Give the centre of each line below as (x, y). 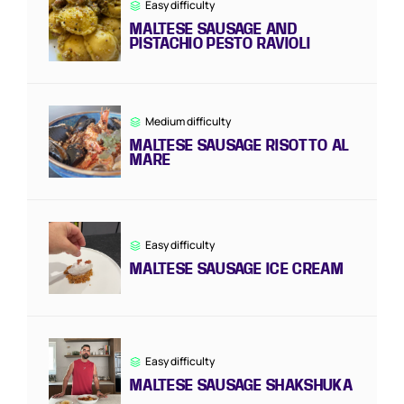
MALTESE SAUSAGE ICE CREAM (237, 269)
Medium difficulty (188, 122)
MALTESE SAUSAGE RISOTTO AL (240, 145)
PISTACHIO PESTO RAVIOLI (220, 43)
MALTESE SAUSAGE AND (214, 29)
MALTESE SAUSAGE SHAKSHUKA (241, 385)
